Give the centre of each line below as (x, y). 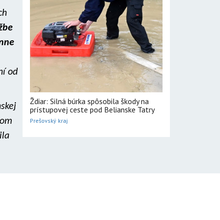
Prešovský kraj (49, 121)
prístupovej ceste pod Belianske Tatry (92, 110)
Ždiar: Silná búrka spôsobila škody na (89, 101)
